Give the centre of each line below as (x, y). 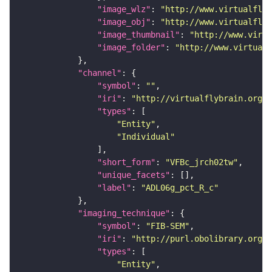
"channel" (100, 73)
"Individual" (146, 137)
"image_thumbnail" (138, 35)
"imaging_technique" (124, 213)
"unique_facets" (134, 175)
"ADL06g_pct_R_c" (180, 188)
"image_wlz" (124, 9)
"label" (114, 188)
